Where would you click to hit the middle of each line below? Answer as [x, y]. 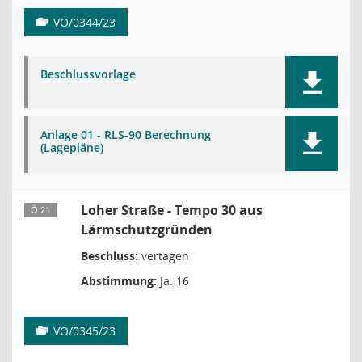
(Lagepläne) [72, 147]
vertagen [164, 256]
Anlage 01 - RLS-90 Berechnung [126, 135]
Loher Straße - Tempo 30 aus [172, 210]
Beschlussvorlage [88, 74]
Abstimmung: [119, 281]
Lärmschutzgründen [147, 229]
